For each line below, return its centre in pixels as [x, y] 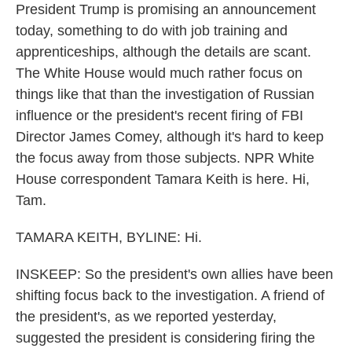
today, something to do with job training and [152, 31]
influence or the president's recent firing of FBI [159, 115]
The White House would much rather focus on [159, 73]
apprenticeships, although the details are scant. [163, 52]
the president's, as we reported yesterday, [146, 317]
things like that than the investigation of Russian [165, 94]
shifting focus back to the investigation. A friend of [170, 295]
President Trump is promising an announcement [166, 9]
